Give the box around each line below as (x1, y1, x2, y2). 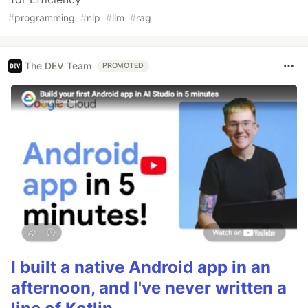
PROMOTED (102, 60, 144, 70)
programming (14, 11, 75, 23)
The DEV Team (25, 60, 91, 72)
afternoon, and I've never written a (11, 277, 287, 298)
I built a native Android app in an (11, 256, 271, 277)
